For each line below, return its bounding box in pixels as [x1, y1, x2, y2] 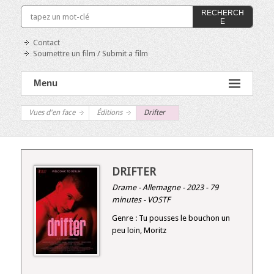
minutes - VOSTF [112, 195, 170, 204]
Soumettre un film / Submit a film [33, 49, 148, 58]
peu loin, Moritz [112, 226, 166, 235]
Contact [33, 38, 60, 47]
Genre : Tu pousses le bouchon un [112, 213, 230, 223]
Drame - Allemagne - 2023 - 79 [112, 183, 218, 192]
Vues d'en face [29, 108, 75, 117]
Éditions [97, 108, 122, 117]
